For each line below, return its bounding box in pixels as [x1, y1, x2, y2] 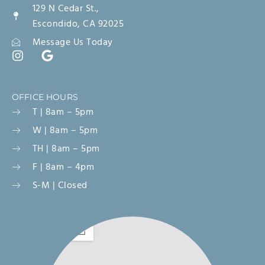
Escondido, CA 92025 [32, 17, 124, 31]
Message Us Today [32, 35, 113, 49]
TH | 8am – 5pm [32, 142, 100, 156]
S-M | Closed [32, 179, 88, 192]
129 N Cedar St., [32, 2, 99, 15]
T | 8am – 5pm [32, 105, 93, 119]
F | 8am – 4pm [32, 160, 94, 174]
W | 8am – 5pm [32, 124, 98, 137]
